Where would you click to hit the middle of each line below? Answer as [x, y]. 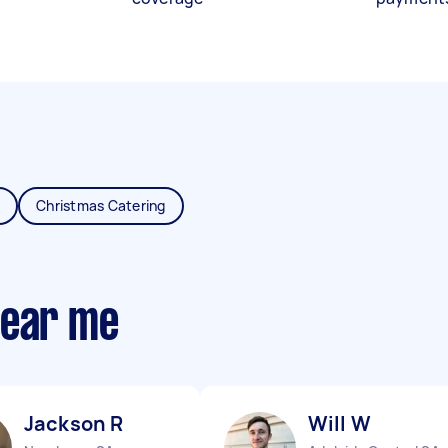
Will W [339, 423]
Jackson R [74, 423]
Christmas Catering [101, 205]
